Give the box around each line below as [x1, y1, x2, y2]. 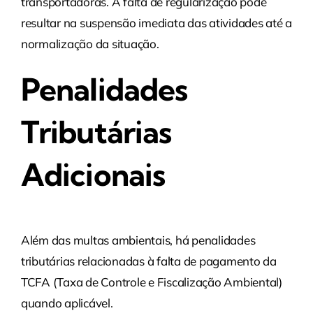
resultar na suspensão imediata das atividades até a [20, 15, 292, 30]
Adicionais [20, 155, 166, 194]
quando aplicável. [20, 296, 113, 311]
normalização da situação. [20, 36, 159, 51]
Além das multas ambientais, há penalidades [20, 233, 256, 248]
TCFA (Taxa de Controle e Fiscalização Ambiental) [20, 275, 282, 290]
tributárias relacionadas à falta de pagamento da [20, 254, 277, 269]
